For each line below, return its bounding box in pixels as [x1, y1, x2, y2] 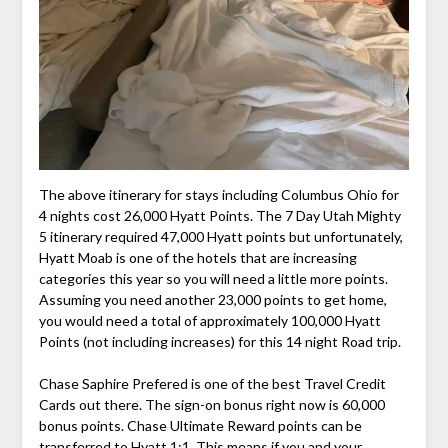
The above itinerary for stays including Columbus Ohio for [38, 186, 399, 204]
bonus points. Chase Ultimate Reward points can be [38, 417, 362, 435]
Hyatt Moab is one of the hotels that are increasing [38, 249, 357, 267]
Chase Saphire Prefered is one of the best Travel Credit [38, 375, 386, 393]
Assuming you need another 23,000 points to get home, [38, 291, 387, 309]
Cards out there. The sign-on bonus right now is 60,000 [38, 396, 385, 414]
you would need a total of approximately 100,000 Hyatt [38, 312, 381, 330]
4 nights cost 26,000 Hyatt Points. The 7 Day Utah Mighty [38, 207, 401, 225]
